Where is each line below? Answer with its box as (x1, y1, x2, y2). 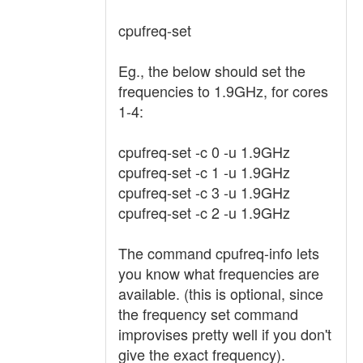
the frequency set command (118, 303, 298, 324)
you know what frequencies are (118, 263, 319, 284)
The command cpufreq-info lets (118, 242, 319, 263)
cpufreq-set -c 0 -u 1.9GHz (118, 141, 290, 162)
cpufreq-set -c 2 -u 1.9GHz (118, 202, 290, 223)
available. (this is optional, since (118, 283, 323, 304)
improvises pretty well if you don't (118, 323, 331, 344)
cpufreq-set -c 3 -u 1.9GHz (118, 181, 290, 203)
